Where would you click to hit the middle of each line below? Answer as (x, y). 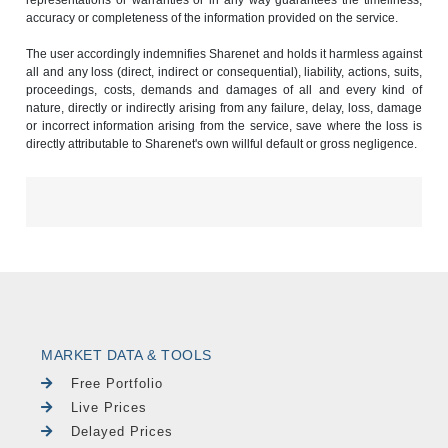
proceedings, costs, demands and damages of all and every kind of (224, 89)
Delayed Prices (122, 431)
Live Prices (109, 407)
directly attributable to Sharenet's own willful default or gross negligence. (222, 143)
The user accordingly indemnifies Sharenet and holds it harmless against (224, 53)
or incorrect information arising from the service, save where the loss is (224, 125)
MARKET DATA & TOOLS (126, 354)
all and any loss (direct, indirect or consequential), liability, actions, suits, (224, 71)
